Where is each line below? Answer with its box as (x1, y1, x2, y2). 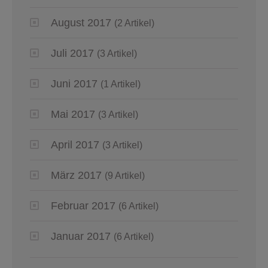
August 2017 (51, 17, 111, 29)
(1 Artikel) (100, 79, 141, 90)
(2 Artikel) (114, 18, 154, 29)
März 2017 (51, 169, 102, 182)
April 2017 (51, 139, 99, 151)
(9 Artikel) (105, 170, 145, 181)
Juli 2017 (51, 47, 94, 60)
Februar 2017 (51, 200, 115, 212)
